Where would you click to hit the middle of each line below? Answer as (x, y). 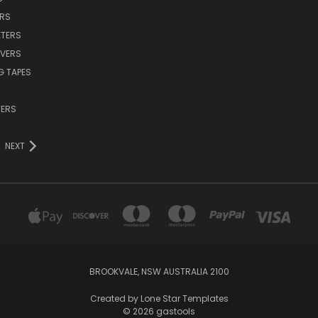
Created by (115, 298)
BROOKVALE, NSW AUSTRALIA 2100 (159, 271)
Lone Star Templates (184, 298)
